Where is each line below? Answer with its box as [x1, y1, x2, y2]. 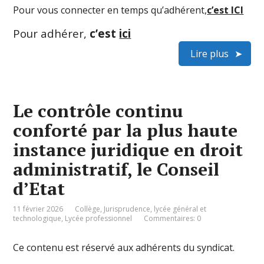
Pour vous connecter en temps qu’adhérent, [13, 4, 207, 16]
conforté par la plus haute [13, 118, 238, 142]
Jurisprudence [104, 204, 151, 214]
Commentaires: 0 [144, 213, 202, 223]
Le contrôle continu [13, 99, 184, 123]
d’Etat [13, 177, 65, 200]
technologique [13, 213, 62, 223]
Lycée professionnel [65, 213, 133, 223]
